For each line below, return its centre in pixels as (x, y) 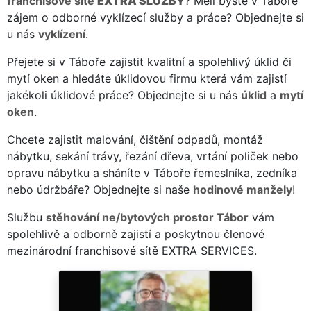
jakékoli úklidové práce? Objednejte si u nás (124, 95)
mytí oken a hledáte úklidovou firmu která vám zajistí (147, 78)
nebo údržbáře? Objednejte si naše (100, 189)
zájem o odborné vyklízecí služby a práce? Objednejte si (155, 17)
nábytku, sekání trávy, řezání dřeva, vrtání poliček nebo (153, 156)
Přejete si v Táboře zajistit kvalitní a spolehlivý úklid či (149, 61)
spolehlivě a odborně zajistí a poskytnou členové (136, 234)
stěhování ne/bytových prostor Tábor (147, 217)
